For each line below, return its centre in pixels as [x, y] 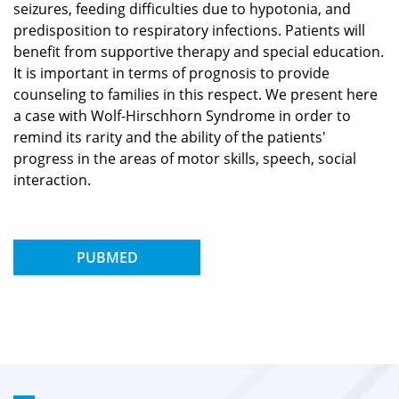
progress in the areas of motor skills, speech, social [185, 158]
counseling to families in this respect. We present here [195, 94]
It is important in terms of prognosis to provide [171, 73]
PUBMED [107, 257]
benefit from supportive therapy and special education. [199, 51]
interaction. [52, 179]
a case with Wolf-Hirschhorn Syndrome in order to [182, 115]
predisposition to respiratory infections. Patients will [189, 30]
